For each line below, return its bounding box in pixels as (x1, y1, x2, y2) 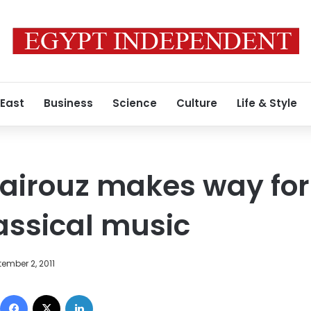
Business (44, 96, 93, 110)
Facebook (27, 287, 74, 301)
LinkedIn (92, 287, 129, 301)
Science (112, 96, 157, 110)
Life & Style (237, 96, 297, 110)
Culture (176, 96, 217, 110)
